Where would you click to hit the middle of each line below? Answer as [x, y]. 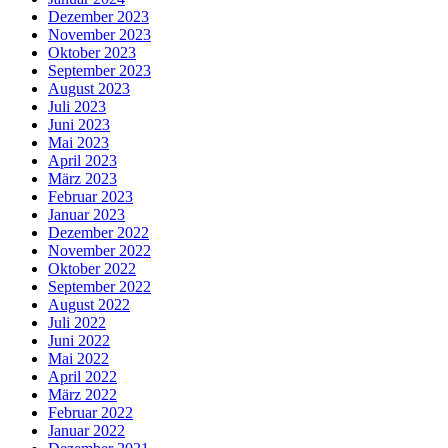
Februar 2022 [90, 412]
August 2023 [89, 88]
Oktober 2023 [92, 52]
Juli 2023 [77, 106]
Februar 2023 [90, 196]
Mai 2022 [78, 358]
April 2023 [82, 160]
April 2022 [82, 376]
